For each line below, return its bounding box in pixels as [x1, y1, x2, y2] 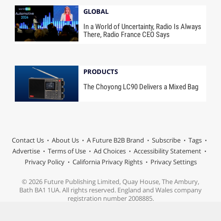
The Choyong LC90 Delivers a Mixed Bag [83, 82, 199, 91]
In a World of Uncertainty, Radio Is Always [83, 22, 202, 31]
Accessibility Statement [133, 147, 201, 156]
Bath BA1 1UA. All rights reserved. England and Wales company [19, 185, 202, 195]
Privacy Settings [150, 157, 197, 167]
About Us [51, 136, 79, 145]
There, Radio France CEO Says [83, 30, 170, 39]
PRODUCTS [83, 67, 118, 76]
